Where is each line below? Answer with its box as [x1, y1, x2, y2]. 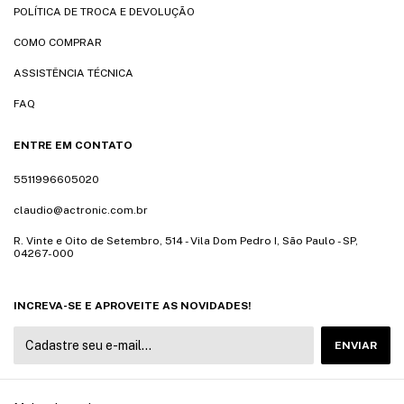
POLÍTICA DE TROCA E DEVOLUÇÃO [14, 5, 195, 19]
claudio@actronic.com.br [14, 204, 148, 217]
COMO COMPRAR [14, 36, 102, 50]
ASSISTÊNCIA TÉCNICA [14, 67, 133, 80]
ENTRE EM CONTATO [14, 139, 133, 152]
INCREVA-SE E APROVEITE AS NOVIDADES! [14, 299, 252, 313]
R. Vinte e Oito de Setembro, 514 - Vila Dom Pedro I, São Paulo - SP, [14, 234, 358, 248]
